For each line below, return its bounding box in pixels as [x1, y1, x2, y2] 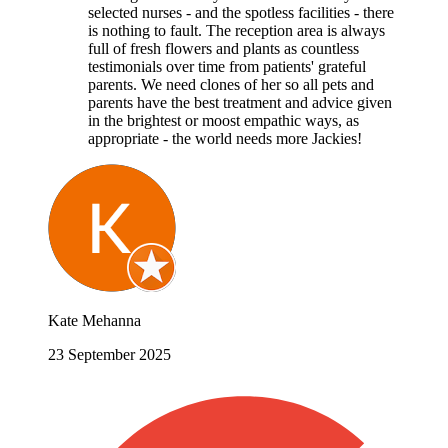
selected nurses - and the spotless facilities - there [88, 3, 394, 21]
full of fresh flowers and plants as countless [88, 39, 359, 57]
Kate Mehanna [48, 311, 141, 329]
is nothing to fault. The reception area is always [88, 21, 385, 39]
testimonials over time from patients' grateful [88, 57, 366, 75]
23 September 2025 [48, 345, 171, 363]
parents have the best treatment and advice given [88, 93, 392, 111]
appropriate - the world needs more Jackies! [88, 129, 362, 147]
